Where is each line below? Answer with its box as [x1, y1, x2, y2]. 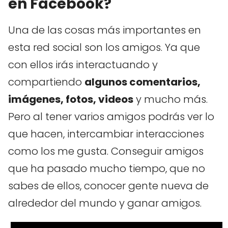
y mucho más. [133, 92, 208, 106]
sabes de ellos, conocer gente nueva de [8, 178, 209, 193]
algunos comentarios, [84, 74, 201, 89]
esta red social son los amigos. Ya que [8, 40, 200, 54]
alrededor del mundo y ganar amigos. [8, 195, 202, 210]
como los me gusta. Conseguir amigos [8, 144, 204, 158]
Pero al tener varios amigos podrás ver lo [8, 109, 214, 124]
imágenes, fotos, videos [8, 92, 133, 106]
